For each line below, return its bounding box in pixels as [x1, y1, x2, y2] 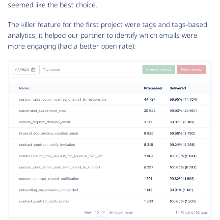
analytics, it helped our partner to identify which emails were [8, 30, 197, 40]
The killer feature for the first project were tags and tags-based [8, 19, 207, 29]
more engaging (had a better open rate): [8, 41, 136, 51]
